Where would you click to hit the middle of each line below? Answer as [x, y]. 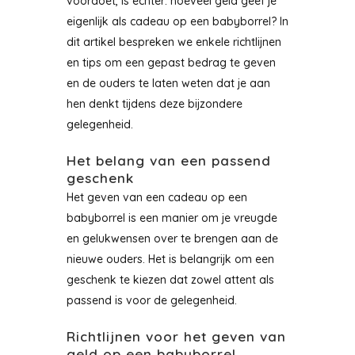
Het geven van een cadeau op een [157, 197]
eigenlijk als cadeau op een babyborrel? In [177, 21]
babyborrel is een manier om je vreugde [172, 218]
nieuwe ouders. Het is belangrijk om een [170, 259]
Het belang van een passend [169, 160]
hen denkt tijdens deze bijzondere [155, 104]
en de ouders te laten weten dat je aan [168, 83]
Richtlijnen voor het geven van [176, 336]
